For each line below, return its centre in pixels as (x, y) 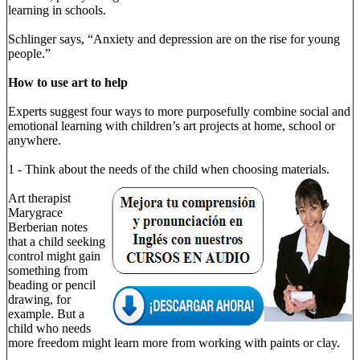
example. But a (46, 314)
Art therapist (39, 198)
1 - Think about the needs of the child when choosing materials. (169, 169)
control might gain (54, 256)
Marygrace (35, 213)
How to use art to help (68, 82)
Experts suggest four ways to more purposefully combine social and (179, 111)
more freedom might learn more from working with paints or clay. (174, 343)
